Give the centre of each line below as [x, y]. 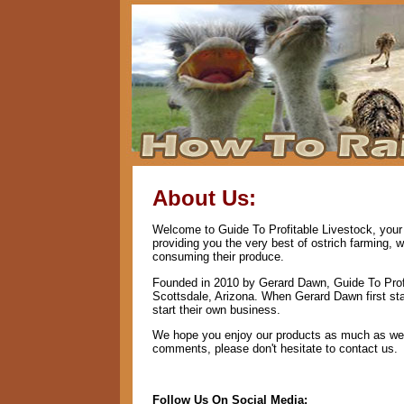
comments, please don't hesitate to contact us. [275, 348]
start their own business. [216, 309]
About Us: [204, 198]
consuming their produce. [218, 257]
